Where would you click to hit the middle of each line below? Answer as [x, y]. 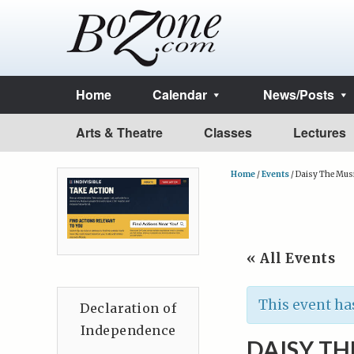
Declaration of [128, 308]
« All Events [291, 258]
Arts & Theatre [119, 132]
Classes [228, 132]
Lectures [320, 132]
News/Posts [299, 94]
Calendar [180, 94]
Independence [128, 330]
